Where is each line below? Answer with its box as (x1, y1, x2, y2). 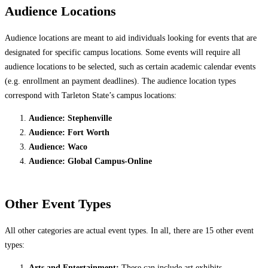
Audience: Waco (29, 141, 87, 151)
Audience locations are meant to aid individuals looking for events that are (5, 32, 257, 42)
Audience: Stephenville (29, 112, 112, 123)
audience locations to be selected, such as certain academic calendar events (5, 61, 255, 71)
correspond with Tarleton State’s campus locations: (5, 90, 176, 100)
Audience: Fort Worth (29, 127, 109, 137)
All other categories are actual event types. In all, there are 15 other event (5, 225, 254, 235)
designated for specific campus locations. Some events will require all (5, 47, 240, 57)
